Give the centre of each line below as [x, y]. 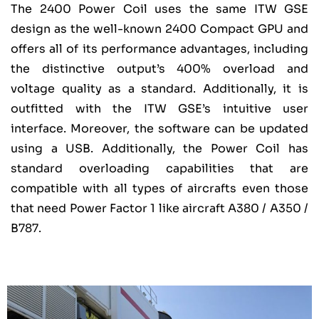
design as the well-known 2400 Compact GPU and [159, 29]
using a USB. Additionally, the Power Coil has [159, 149]
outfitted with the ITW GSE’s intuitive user [159, 109]
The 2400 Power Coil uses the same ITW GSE [159, 9]
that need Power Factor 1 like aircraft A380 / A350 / [159, 209]
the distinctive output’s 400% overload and [159, 69]
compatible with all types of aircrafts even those [159, 189]
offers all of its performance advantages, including [159, 49]
